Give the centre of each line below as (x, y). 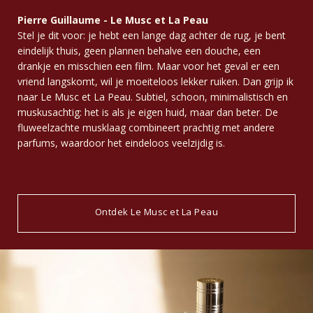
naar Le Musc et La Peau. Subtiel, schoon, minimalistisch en (153, 96)
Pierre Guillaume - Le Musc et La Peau (113, 20)
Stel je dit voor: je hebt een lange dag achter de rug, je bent (152, 35)
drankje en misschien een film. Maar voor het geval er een (148, 66)
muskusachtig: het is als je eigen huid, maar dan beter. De (148, 112)
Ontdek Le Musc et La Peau (156, 211)
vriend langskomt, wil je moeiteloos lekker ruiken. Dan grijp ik (155, 81)
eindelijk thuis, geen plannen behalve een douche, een (139, 50)
